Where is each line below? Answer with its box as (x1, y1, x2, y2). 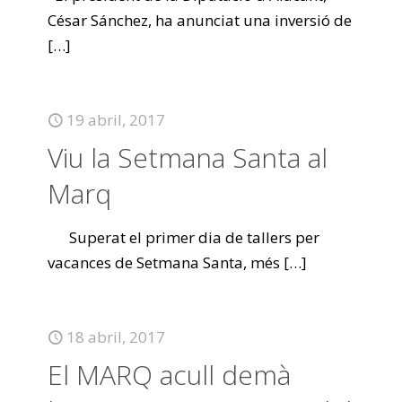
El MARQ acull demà (48, 356, 291, 393)
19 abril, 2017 (66, 109, 165, 130)
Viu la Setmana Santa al (48, 139, 328, 176)
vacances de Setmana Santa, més (48, 252, 280, 273)
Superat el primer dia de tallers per (48, 227, 319, 248)
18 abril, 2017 (66, 327, 165, 347)
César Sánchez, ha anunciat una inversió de (48, 10, 352, 31)
